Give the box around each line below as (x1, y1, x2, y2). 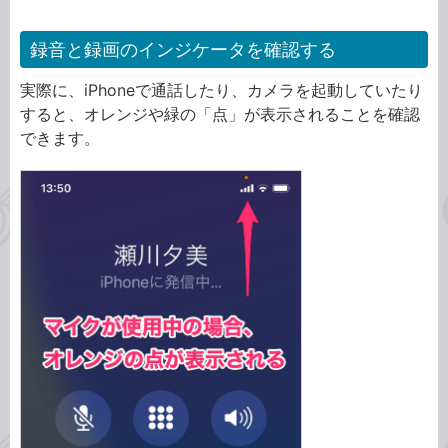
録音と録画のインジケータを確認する (30, 38, 336, 60)
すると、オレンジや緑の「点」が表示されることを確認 (20, 103, 420, 124)
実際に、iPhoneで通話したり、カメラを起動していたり (20, 79, 423, 100)
